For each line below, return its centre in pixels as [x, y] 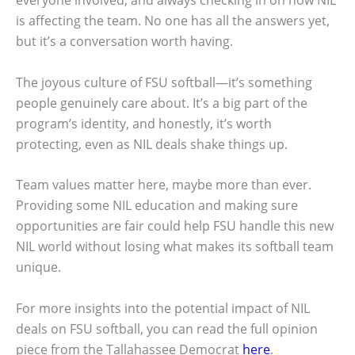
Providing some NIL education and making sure [157, 206]
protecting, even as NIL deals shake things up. [152, 144]
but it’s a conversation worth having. [124, 42]
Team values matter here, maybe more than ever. [164, 185]
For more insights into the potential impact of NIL [163, 308]
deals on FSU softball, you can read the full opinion [167, 328]
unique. [38, 267]
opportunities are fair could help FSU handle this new [175, 226]
